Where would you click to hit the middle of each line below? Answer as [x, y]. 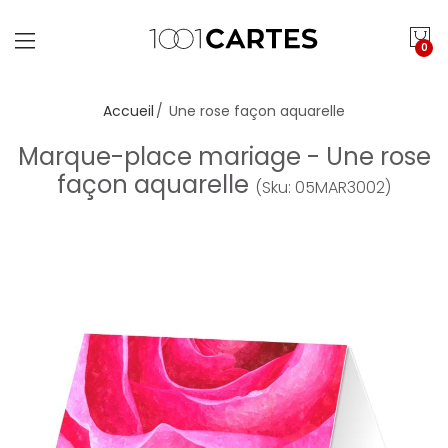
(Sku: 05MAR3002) [323, 187]
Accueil [128, 111]
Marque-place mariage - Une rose [224, 156]
